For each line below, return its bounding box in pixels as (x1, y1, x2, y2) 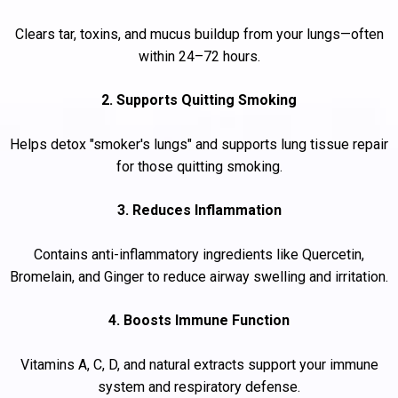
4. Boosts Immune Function (108, 312, 290, 330)
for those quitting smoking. (115, 158, 283, 176)
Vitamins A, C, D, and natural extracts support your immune (20, 356, 378, 374)
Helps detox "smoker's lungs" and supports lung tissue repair (10, 136, 388, 154)
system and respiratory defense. (98, 378, 300, 396)
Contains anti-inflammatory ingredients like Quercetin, (34, 246, 364, 264)
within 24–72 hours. (138, 48, 260, 66)
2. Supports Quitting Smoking (101, 92, 297, 109)
